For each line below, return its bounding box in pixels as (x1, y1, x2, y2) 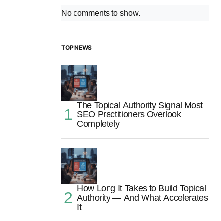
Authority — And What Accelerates (77, 193, 208, 203)
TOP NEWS (61, 44, 92, 52)
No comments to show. (61, 9, 140, 18)
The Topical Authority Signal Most (77, 100, 203, 110)
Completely (77, 119, 120, 129)
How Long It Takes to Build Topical (77, 184, 206, 194)
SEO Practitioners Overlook (77, 110, 181, 120)
